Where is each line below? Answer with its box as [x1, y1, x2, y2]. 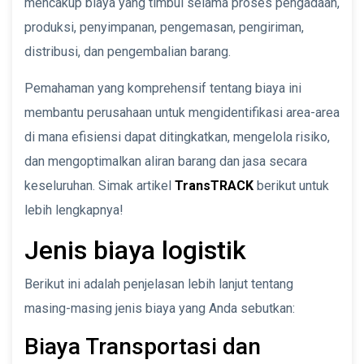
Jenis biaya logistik [24, 234, 246, 266]
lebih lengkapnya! [24, 201, 123, 218]
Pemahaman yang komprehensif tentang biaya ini [24, 80, 301, 96]
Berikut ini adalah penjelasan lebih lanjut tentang [24, 275, 293, 292]
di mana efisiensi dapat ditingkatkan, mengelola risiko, [24, 128, 330, 145]
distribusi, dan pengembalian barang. [24, 43, 231, 59]
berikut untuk [253, 177, 329, 193]
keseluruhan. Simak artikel [24, 177, 175, 193]
